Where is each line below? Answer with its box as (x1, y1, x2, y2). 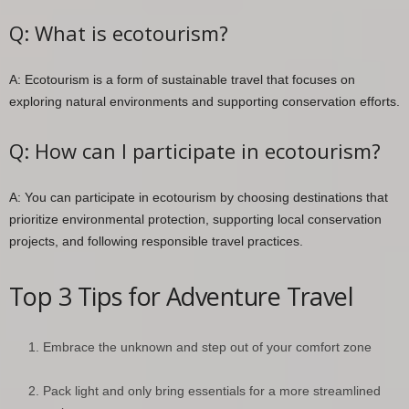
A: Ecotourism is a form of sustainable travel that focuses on (9, 71, 355, 87)
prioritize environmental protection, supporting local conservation (9, 211, 382, 226)
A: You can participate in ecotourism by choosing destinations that (9, 189, 388, 204)
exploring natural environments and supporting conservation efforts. (9, 93, 400, 109)
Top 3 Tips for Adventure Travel (9, 278, 354, 313)
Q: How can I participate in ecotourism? (9, 136, 381, 164)
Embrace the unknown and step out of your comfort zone (43, 339, 372, 354)
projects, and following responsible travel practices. (9, 233, 303, 248)
